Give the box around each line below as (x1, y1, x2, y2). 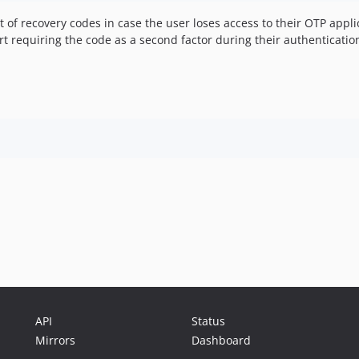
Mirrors (35, 333, 75, 348)
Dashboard (192, 333, 251, 348)
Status (192, 313, 225, 329)
